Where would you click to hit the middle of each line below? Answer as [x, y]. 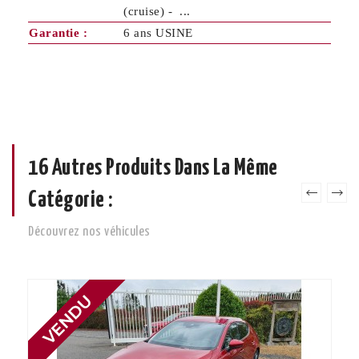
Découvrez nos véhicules [89, 232]
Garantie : [58, 33]
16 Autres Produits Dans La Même [153, 169]
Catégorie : [71, 201]
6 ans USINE [158, 33]
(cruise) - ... [157, 12]
